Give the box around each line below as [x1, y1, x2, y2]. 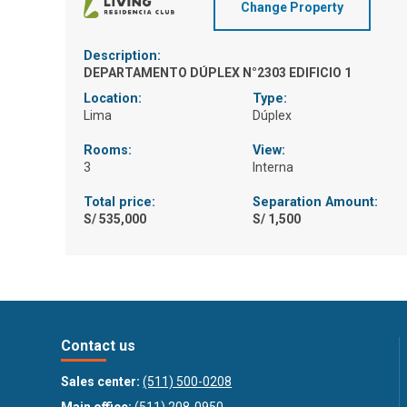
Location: [84, 91, 142, 107]
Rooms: [84, 143, 132, 159]
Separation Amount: [252, 194, 378, 211]
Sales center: [61, 374, 141, 390]
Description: [84, 48, 161, 65]
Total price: [84, 194, 155, 211]
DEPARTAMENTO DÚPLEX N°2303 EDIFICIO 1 [84, 65, 352, 81]
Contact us [61, 337, 136, 355]
